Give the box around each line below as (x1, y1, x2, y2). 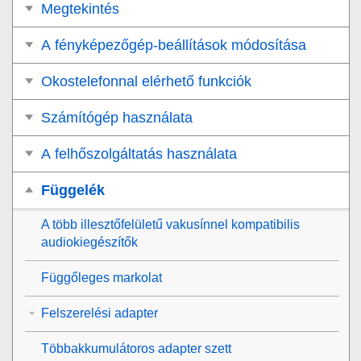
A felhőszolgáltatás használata (41, 145, 237, 162)
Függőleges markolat (41, 270, 162, 284)
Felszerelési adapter (41, 305, 158, 320)
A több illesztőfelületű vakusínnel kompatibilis (41, 217, 300, 231)
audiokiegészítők (41, 234, 138, 249)
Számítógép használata (41, 109, 193, 126)
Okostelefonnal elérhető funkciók (41, 73, 251, 89)
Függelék (41, 181, 105, 198)
